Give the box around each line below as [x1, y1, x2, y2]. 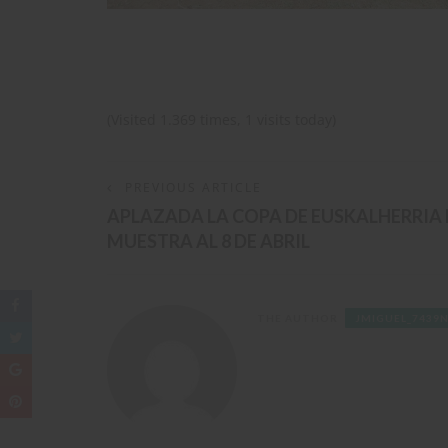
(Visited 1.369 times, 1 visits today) [107, 110, 336, 130]
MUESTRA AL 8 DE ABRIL [107, 230, 310, 253]
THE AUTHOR [257, 312, 338, 325]
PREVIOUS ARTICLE [125, 179, 262, 197]
